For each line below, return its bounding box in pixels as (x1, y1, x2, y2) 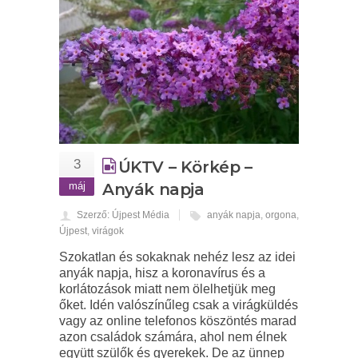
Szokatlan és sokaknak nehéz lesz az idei (59, 249, 296, 264)
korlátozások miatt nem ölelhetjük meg (59, 281, 276, 296)
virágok (92, 225, 124, 237)
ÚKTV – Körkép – (117, 157, 253, 177)
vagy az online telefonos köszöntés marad (59, 313, 296, 328)
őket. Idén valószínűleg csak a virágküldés (59, 297, 298, 312)
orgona (265, 209, 296, 221)
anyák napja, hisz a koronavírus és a (59, 265, 265, 280)
